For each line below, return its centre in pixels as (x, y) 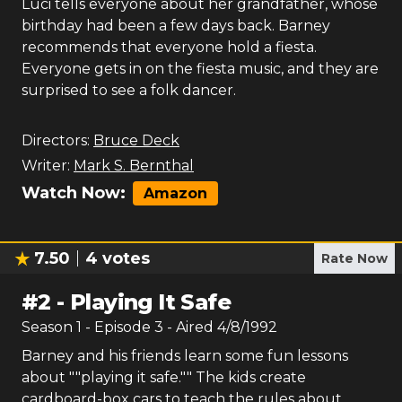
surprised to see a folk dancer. (129, 90)
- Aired (188, 327)
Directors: (56, 140)
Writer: (46, 166)
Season (49, 327)
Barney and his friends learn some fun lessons (185, 356)
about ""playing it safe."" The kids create (164, 377)
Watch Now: (74, 193)
